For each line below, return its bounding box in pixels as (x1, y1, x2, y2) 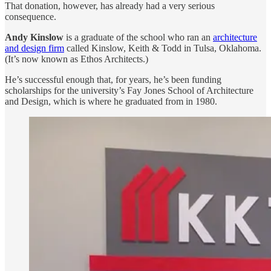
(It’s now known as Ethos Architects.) (5, 53, 148, 64)
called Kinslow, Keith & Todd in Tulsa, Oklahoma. (64, 42, 261, 53)
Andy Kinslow (5, 31, 64, 42)
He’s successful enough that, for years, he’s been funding (5, 74, 221, 85)
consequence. (5, 11, 56, 22)
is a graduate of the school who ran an (64, 31, 213, 42)
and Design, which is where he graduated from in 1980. (5, 96, 217, 106)
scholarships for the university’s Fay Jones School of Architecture (5, 85, 253, 96)
